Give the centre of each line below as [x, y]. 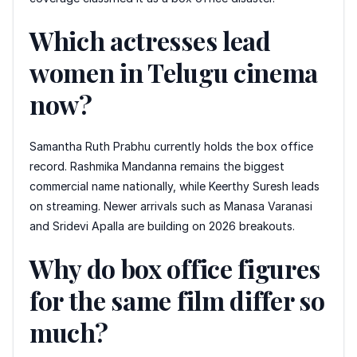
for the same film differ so [177, 300]
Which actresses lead [150, 40]
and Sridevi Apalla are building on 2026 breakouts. [162, 226]
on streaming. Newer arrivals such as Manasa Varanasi [171, 206]
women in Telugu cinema [174, 72]
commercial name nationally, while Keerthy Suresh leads [175, 186]
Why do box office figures [175, 268]
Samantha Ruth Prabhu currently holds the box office [171, 146]
